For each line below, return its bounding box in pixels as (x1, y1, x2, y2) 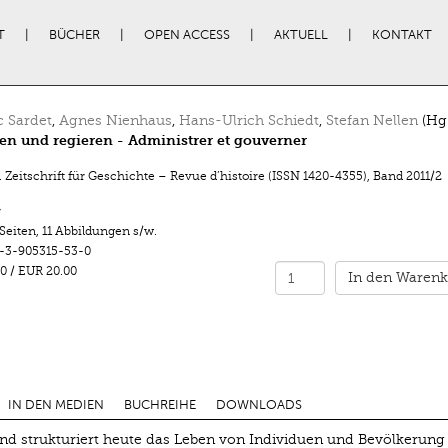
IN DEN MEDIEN (7, 398, 104, 413)
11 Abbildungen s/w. (41, 224, 157, 238)
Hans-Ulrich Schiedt (178, 113, 319, 128)
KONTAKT (371, 28, 432, 42)
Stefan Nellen (325, 113, 418, 128)
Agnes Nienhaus (58, 113, 172, 128)
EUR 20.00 (17, 264, 80, 278)
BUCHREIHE (123, 398, 196, 413)
